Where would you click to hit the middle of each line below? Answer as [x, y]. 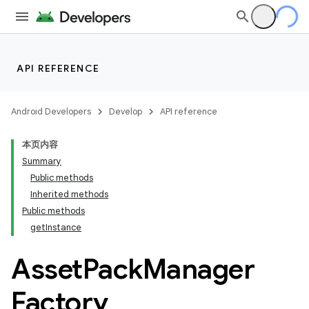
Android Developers [51, 111]
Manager [198, 269]
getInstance [56, 227]
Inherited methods [69, 194]
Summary [42, 161]
